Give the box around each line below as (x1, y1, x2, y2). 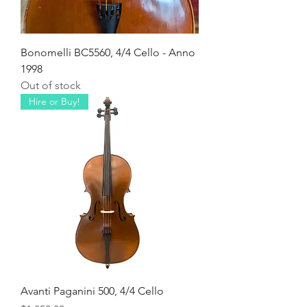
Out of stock (21, 79, 81, 92)
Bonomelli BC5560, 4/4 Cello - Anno (21, 46, 195, 59)
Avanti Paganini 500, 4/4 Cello (21, 284, 164, 297)
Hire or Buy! (29, 95, 80, 108)
